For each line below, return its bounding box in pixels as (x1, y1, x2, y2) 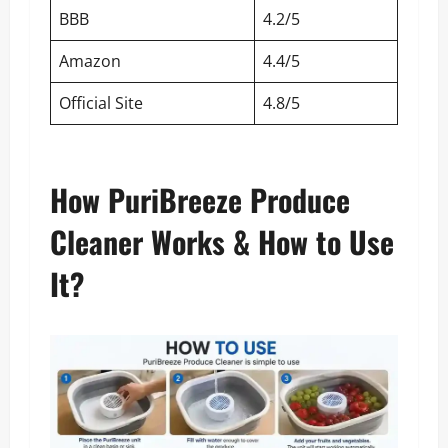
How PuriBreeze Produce (50, 176, 350, 222)
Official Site (59, 91, 143, 114)
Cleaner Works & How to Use (50, 218, 394, 264)
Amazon (59, 49, 121, 72)
